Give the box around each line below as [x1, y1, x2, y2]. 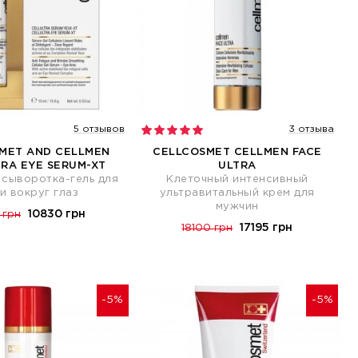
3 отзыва [288, 124, 334, 133]
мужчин [215, 201, 259, 211]
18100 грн [181, 223, 233, 233]
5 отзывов [73, 124, 125, 133]
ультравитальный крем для [159, 188, 315, 197]
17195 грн [240, 222, 293, 233]
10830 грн [28, 209, 86, 219]
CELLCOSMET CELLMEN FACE [153, 147, 322, 157]
